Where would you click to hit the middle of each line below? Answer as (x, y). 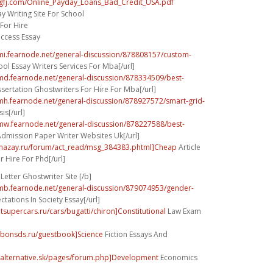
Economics (178, 257)
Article (189, 147)
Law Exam (183, 211)
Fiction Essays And (135, 234)
